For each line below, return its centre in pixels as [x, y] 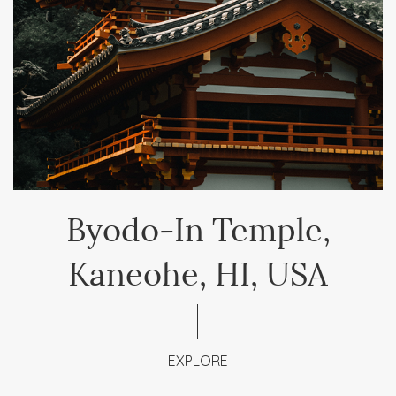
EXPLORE [198, 361]
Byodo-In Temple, [198, 226]
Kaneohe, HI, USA [198, 270]
